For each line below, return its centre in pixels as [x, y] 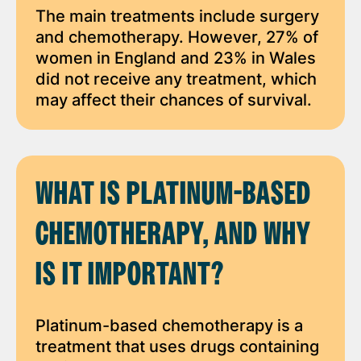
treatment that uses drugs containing [177, 346]
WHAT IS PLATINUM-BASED [173, 194]
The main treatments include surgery [177, 16]
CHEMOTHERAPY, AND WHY [173, 234]
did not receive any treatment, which [176, 79]
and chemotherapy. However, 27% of [177, 37]
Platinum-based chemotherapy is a [169, 325]
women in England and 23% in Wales [176, 58]
